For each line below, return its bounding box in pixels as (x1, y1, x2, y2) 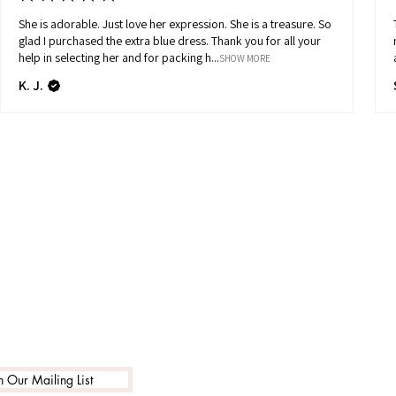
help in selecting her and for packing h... (19, 49, 219, 66)
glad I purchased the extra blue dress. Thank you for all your (19, 33, 211, 49)
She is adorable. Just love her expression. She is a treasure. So (19, 16, 103, 33)
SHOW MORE (219, 52, 270, 65)
